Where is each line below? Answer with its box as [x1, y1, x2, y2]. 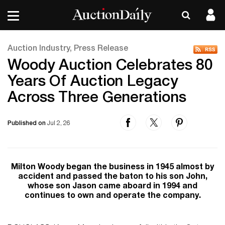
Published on [8, 121, 47, 127]
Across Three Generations [8, 91, 186, 106]
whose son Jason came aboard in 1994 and [28, 183, 197, 191]
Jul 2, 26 [47, 121, 70, 127]
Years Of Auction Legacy [8, 75, 178, 90]
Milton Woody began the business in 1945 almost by [11, 164, 214, 172]
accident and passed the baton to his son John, [18, 173, 207, 181]
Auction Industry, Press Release [8, 45, 128, 53]
